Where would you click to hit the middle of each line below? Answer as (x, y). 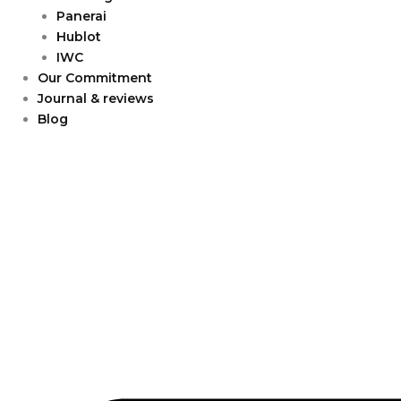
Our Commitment (95, 78)
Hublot (79, 37)
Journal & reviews (96, 98)
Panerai (81, 16)
